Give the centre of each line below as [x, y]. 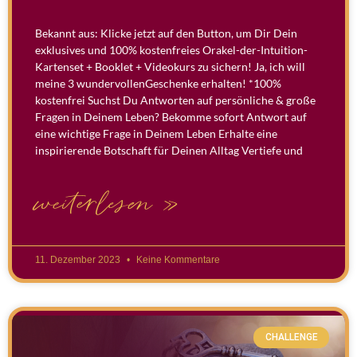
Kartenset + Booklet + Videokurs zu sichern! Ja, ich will [170, 67]
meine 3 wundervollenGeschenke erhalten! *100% [158, 84]
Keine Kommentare [177, 260]
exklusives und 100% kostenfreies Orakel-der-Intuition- [171, 50]
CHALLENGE [291, 337]
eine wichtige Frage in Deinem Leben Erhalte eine [156, 134]
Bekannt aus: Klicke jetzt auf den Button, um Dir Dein [166, 33]
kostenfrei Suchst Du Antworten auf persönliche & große [175, 100]
